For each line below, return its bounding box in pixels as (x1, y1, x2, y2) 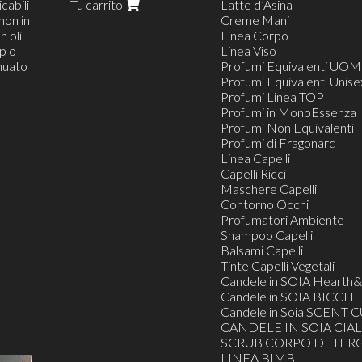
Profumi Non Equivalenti (220, 120, 354, 136)
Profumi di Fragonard (220, 135, 336, 151)
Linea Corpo (220, 27, 288, 44)
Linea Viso (220, 43, 276, 59)
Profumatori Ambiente (220, 212, 344, 228)
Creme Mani (220, 12, 289, 28)
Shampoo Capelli (220, 227, 313, 243)
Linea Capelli (220, 150, 290, 166)
